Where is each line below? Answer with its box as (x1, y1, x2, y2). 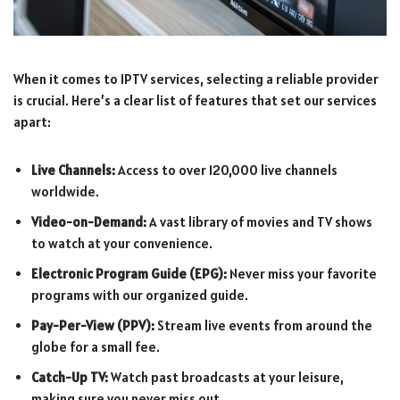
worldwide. (31, 182, 99, 200)
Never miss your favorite (227, 264, 377, 282)
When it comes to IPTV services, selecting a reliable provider (13, 70, 379, 87)
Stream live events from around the (154, 316, 372, 334)
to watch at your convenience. (31, 234, 212, 252)
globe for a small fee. (31, 337, 160, 355)
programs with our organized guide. (31, 286, 248, 304)
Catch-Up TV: (31, 368, 108, 386)
